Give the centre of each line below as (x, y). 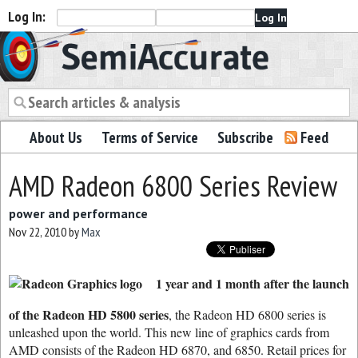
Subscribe (245, 137)
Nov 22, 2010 (38, 232)
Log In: (27, 16)
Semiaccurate (73, 47)
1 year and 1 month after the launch (253, 283)
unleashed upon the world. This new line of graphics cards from (169, 332)
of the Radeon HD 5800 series (89, 314)
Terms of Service (150, 137)
